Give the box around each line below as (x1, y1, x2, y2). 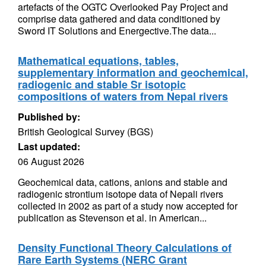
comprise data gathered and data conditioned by (18, 12, 220, 26)
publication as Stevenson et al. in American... (18, 211, 207, 224)
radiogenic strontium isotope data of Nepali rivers (18, 187, 223, 201)
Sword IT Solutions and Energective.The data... (18, 24, 216, 37)
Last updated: (18, 140, 80, 153)
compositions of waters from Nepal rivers (18, 88, 228, 104)
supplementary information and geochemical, (18, 65, 248, 80)
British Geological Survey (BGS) (18, 125, 153, 138)
